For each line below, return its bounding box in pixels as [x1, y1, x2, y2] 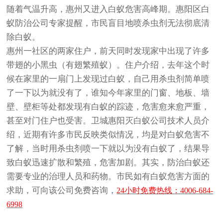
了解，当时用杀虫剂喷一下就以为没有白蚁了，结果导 [6, 144, 210, 154]
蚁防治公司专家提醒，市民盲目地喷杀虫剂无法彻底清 [6, 18, 210, 28]
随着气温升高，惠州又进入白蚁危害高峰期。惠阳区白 [6, 4, 210, 14]
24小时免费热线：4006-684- [116, 186, 214, 195]
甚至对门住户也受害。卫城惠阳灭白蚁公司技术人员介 [6, 116, 210, 126]
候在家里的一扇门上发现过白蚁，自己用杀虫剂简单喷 [6, 74, 210, 84]
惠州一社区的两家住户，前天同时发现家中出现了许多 [6, 46, 210, 56]
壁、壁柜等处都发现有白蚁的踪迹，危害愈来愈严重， [6, 102, 210, 112]
